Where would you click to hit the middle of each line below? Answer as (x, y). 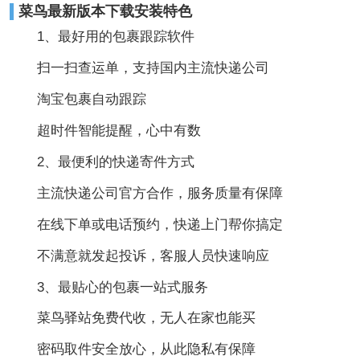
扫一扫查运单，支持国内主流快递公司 (139, 67)
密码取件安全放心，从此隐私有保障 (132, 350)
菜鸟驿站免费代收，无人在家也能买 (132, 318)
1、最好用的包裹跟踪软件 (102, 36)
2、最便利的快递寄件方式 (102, 162)
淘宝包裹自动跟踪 (78, 99)
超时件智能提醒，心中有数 (105, 130)
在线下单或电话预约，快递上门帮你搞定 (146, 224)
